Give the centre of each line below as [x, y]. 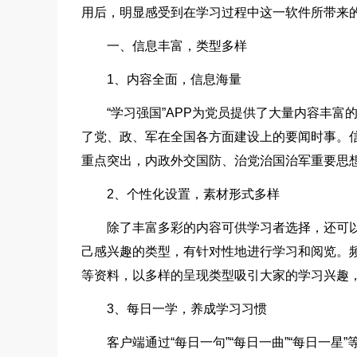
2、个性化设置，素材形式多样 [193, 194]
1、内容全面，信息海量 [174, 80]
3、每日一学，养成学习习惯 [187, 309]
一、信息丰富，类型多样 [177, 46]
